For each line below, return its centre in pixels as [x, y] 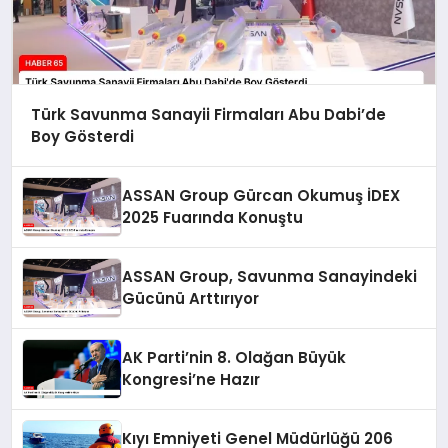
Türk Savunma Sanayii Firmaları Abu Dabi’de [208, 114]
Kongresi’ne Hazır [191, 380]
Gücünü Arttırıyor [191, 299]
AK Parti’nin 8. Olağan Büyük [234, 358]
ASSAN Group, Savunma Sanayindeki [270, 277]
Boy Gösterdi [82, 136]
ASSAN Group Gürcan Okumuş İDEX [261, 196]
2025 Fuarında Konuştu [213, 218]
